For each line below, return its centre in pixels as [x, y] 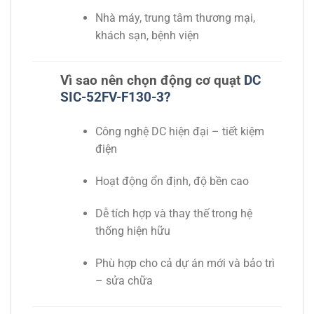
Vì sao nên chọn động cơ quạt [152, 81]
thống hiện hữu [132, 231]
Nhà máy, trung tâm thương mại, [175, 18]
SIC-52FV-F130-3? [115, 97]
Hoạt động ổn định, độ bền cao [172, 182]
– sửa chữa [124, 280]
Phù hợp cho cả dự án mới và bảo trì [185, 263]
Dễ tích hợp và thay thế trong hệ [173, 213]
